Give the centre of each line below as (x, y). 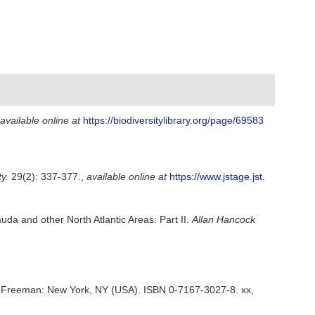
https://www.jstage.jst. (217, 176)
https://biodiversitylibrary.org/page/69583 (173, 120)
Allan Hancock (224, 219)
